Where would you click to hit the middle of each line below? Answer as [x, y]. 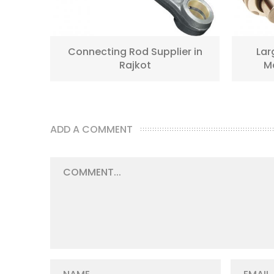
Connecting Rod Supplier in [135, 52]
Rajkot [135, 65]
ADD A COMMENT [91, 130]
